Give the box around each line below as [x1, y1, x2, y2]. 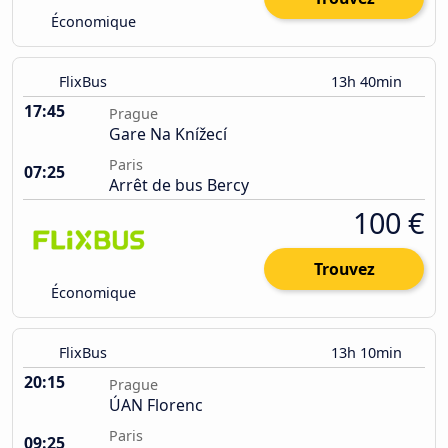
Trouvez [313, 258, 375, 281]
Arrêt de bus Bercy [109, 174, 249, 197]
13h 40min [331, 72, 406, 92]
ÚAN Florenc [109, 394, 203, 417]
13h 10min [331, 343, 406, 363]
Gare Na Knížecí [109, 123, 227, 146]
